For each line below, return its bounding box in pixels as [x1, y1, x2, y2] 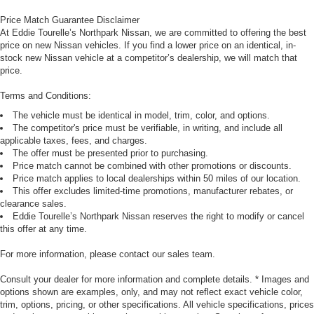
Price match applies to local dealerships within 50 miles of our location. [13, 173, 301, 184]
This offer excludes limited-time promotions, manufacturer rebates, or [13, 186, 293, 197]
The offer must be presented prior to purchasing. [13, 148, 208, 159]
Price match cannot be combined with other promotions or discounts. [13, 161, 292, 172]
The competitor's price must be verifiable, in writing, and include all [13, 123, 282, 134]
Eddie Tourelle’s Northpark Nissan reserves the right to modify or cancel [13, 211, 304, 222]
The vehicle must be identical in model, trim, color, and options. [13, 110, 270, 121]
